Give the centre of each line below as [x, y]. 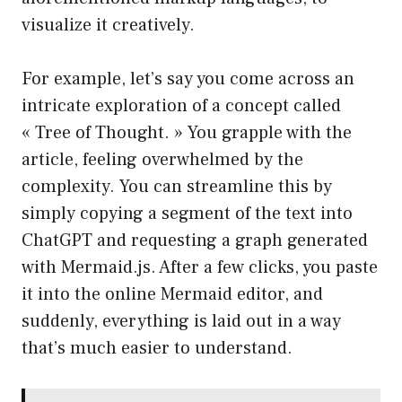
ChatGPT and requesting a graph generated [195, 241]
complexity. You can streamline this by [177, 187]
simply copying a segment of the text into [187, 214]
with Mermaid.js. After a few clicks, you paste [200, 268]
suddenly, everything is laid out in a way [181, 322]
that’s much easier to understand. [157, 349]
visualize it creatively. [108, 26]
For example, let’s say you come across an [188, 79]
